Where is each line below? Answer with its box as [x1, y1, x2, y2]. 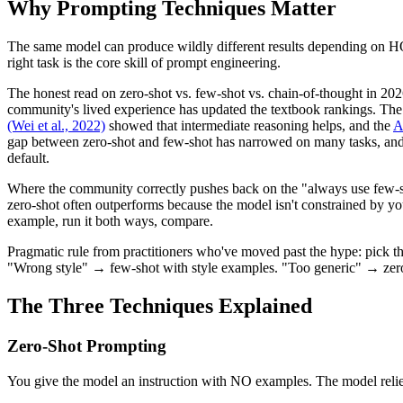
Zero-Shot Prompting [7, 336, 166, 355]
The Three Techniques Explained [7, 294, 312, 318]
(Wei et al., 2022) [7, 118, 105, 134]
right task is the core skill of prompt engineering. [7, 55, 281, 71]
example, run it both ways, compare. [7, 213, 213, 229]
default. [7, 150, 49, 166]
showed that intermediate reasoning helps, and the [105, 118, 393, 134]
